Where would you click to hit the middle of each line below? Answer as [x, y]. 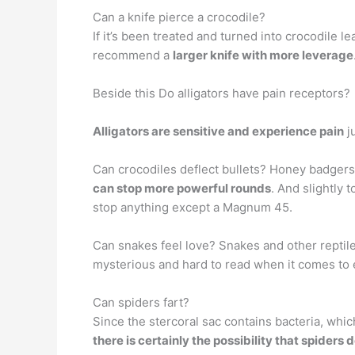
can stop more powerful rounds [182, 188]
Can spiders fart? [141, 302]
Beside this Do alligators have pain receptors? [221, 93]
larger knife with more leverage [263, 55]
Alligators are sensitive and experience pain [218, 131]
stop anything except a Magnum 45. [193, 207]
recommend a [133, 55]
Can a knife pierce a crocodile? [179, 17]
